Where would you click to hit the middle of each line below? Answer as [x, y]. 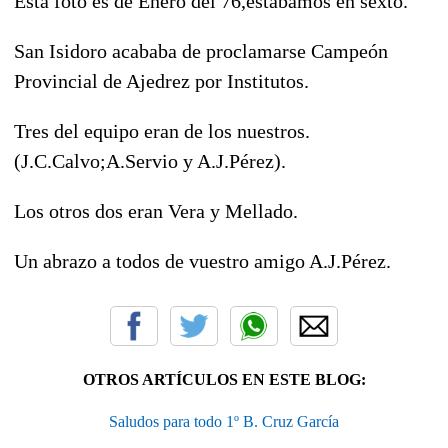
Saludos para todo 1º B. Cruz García [224, 421]
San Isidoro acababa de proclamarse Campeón [201, 50]
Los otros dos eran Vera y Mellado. [156, 210]
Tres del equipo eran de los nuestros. [162, 130]
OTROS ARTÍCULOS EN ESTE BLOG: [224, 379]
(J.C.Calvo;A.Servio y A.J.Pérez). [150, 160]
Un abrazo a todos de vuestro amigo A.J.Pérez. [202, 260]
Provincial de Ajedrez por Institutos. [161, 80]
